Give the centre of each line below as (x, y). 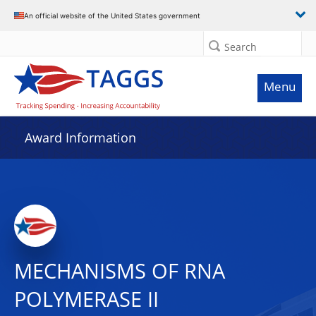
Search (241, 47)
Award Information (80, 138)
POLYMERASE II (86, 299)
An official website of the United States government (112, 15)
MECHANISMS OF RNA (120, 271)
